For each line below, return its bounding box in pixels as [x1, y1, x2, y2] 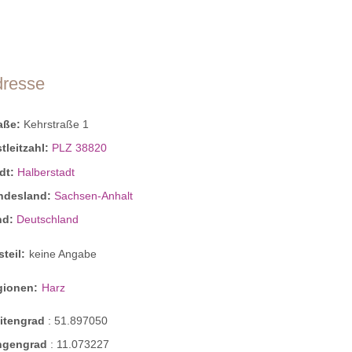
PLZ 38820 [52, 141, 108, 155]
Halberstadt [17, 165, 75, 178]
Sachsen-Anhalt [54, 189, 134, 202]
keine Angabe [29, 247, 97, 261]
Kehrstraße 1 [24, 118, 90, 131]
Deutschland [16, 212, 79, 225]
